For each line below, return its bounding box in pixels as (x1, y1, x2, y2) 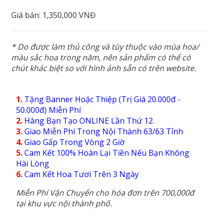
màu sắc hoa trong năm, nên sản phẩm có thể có (11, 52, 191, 63)
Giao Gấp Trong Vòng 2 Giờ (22, 136, 125, 147)
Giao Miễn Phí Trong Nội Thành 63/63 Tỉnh (22, 126, 183, 137)
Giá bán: (11, 10, 42, 21)
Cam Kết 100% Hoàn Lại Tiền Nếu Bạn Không (22, 147, 189, 158)
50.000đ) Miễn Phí (16, 104, 81, 115)
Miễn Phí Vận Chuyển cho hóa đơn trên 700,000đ (16, 187, 194, 198)
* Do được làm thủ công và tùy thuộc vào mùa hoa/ (11, 41, 199, 52)
